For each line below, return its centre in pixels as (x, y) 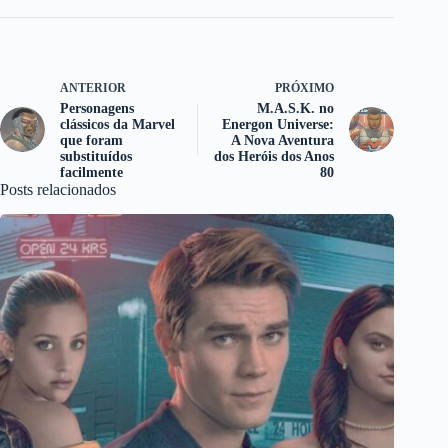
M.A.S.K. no (296, 109)
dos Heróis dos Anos (274, 157)
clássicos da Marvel (117, 125)
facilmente (91, 173)
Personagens (97, 109)
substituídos (96, 157)
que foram (91, 141)
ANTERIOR (93, 88)
